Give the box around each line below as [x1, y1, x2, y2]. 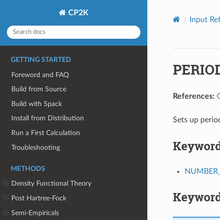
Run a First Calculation [11, 129, 81, 137]
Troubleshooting [11, 143, 60, 151]
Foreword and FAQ [11, 71, 69, 79]
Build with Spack [11, 100, 62, 108]
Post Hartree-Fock [11, 194, 67, 202]
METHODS [11, 165, 45, 172]
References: [172, 92, 215, 100]
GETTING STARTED [11, 56, 71, 63]
